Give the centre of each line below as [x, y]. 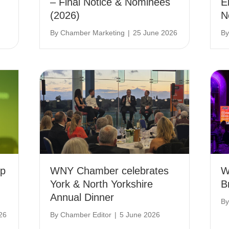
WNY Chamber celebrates [110, 171]
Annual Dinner [82, 197]
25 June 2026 [155, 33]
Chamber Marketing [93, 33]
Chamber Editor [86, 215]
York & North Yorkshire [102, 184]
